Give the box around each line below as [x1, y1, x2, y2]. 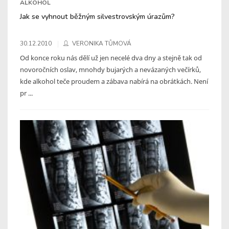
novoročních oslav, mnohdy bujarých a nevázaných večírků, [20, 64, 201, 74]
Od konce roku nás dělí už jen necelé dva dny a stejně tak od [20, 53, 202, 62]
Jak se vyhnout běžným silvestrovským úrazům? [20, 11, 175, 21]
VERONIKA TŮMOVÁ [72, 39, 131, 48]
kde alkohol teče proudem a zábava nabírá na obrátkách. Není [20, 76, 208, 86]
